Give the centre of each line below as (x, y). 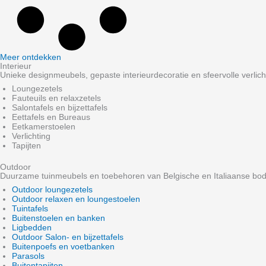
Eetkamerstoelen (44, 127)
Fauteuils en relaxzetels (56, 98)
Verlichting (31, 136)
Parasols (28, 256)
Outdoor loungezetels (52, 190)
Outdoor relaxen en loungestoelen (76, 199)
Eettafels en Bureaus (51, 117)
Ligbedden (32, 228)
